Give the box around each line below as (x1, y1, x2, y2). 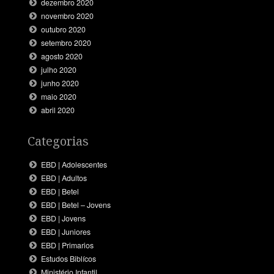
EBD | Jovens (41, 212, 86, 224)
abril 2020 (41, 105, 75, 116)
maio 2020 (41, 91, 77, 103)
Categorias (27, 132, 89, 149)
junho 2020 (41, 78, 80, 89)
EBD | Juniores (41, 226, 91, 237)
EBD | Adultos (41, 172, 87, 183)
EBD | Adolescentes (41, 158, 108, 170)
